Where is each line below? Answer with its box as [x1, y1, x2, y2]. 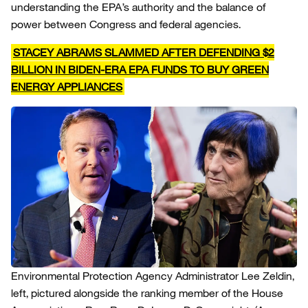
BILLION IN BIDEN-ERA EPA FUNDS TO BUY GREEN [11, 63, 269, 76]
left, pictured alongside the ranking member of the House [11, 286, 283, 300]
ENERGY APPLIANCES [11, 80, 122, 93]
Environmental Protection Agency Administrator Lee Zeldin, [11, 269, 294, 283]
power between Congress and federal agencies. [11, 17, 241, 31]
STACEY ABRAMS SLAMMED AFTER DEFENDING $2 [13, 45, 274, 59]
